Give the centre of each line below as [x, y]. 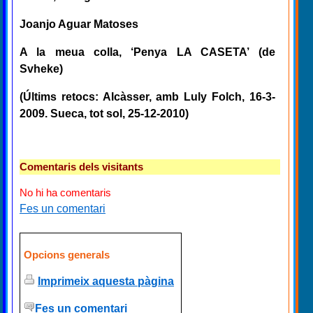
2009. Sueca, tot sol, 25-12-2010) [104, 113]
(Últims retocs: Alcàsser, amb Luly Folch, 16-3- [147, 96]
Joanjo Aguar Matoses [79, 24]
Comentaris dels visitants [81, 166]
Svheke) [41, 68]
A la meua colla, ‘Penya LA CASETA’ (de [147, 52]
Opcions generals [67, 254]
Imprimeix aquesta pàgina [106, 281]
